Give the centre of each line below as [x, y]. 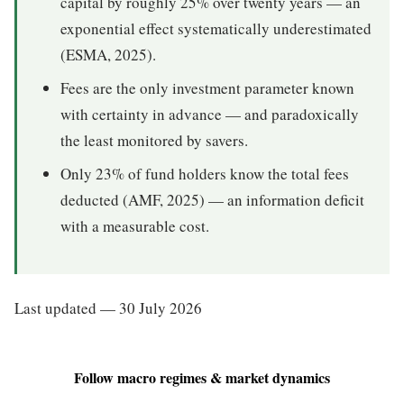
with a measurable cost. [135, 226]
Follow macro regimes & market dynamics [202, 377]
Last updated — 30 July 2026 [108, 308]
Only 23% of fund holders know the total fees [205, 174]
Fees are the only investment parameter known [207, 88]
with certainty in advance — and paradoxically [210, 115]
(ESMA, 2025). [108, 55]
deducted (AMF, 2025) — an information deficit [212, 200]
